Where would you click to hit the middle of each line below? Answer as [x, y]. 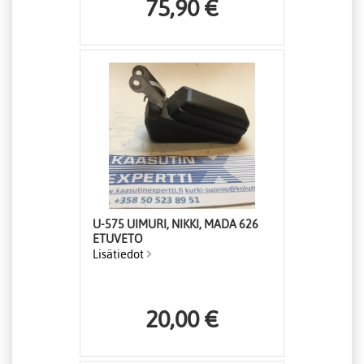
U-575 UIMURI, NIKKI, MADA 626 [175, 225]
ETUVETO [118, 239]
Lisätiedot [119, 255]
